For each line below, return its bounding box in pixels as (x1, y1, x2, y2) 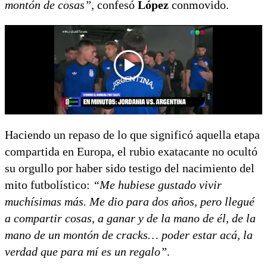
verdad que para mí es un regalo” (5, 245, 167, 259)
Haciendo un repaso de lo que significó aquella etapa (5, 128, 260, 142)
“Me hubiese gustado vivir (93, 178, 222, 192)
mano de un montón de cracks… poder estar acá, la (5, 228, 253, 242)
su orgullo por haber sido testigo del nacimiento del (5, 162, 254, 175)
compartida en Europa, (5, 145, 114, 159)
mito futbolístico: (5, 178, 90, 192)
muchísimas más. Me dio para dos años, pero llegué (5, 195, 254, 209)
